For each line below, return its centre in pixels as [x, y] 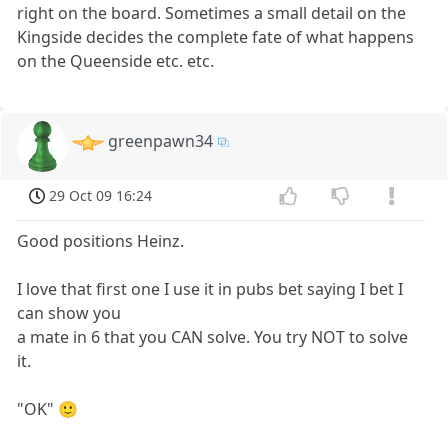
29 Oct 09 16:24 [101, 195]
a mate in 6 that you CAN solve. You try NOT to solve [213, 336]
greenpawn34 [161, 140]
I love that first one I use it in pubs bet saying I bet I [210, 288]
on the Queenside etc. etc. [116, 60]
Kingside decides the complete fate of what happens [216, 36]
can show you [69, 312]
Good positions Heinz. [101, 240]
